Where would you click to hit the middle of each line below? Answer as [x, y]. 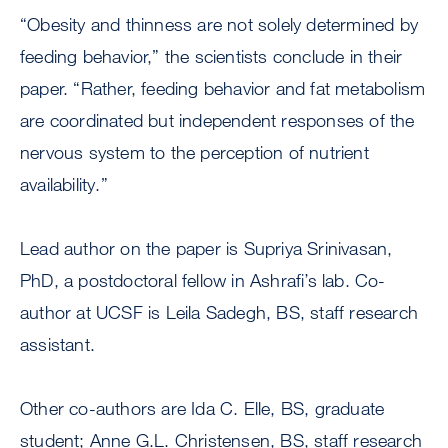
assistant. [57, 344]
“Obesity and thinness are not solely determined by [219, 24]
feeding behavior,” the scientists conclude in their [211, 56]
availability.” [64, 184]
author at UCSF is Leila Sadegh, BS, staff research [219, 312]
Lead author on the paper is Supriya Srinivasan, [206, 248]
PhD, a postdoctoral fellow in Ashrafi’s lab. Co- [203, 280]
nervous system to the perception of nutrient [194, 152]
